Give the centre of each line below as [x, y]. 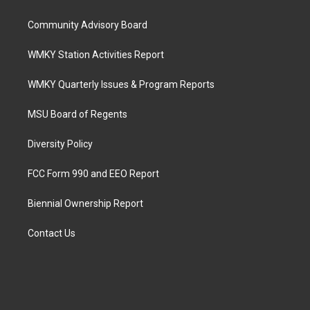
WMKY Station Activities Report [96, 54]
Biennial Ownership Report [85, 203]
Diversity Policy [60, 144]
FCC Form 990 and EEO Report [93, 173]
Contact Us [52, 233]
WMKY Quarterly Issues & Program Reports [121, 84]
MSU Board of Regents [77, 114]
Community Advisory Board [88, 25]
